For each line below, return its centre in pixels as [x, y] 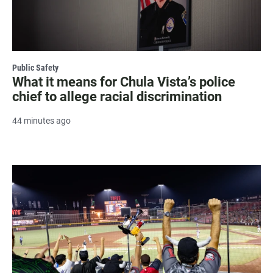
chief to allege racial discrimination [117, 96]
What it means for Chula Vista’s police [124, 82]
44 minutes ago [41, 120]
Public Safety [35, 67]
